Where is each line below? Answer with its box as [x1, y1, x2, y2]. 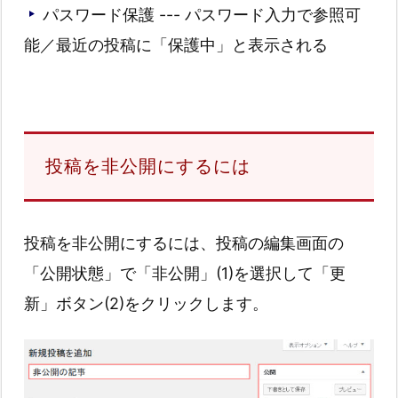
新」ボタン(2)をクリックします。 [24, 293, 268, 313]
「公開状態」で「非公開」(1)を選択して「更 [24, 263, 346, 283]
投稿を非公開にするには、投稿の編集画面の [24, 233, 344, 252]
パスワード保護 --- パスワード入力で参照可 [43, 4, 361, 24]
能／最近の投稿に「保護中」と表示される [24, 35, 328, 54]
